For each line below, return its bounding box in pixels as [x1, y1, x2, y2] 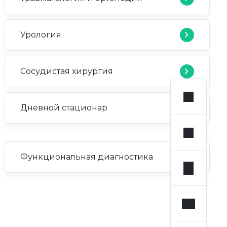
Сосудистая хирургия [20, 66, 113, 77]
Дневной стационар [20, 103, 107, 113]
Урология [20, 30, 61, 40]
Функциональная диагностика [20, 152, 153, 162]
